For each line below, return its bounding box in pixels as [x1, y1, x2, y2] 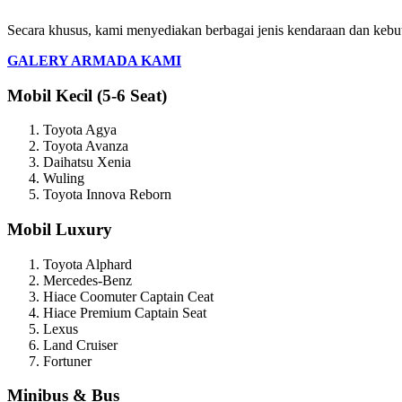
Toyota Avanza [43, 138, 128, 154]
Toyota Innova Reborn [43, 187, 171, 203]
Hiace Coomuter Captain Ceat [43, 288, 214, 304]
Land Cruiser [43, 336, 118, 353]
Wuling [43, 170, 84, 187]
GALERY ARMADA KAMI [7, 52, 181, 68]
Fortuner [43, 353, 92, 369]
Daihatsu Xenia [43, 154, 131, 170]
